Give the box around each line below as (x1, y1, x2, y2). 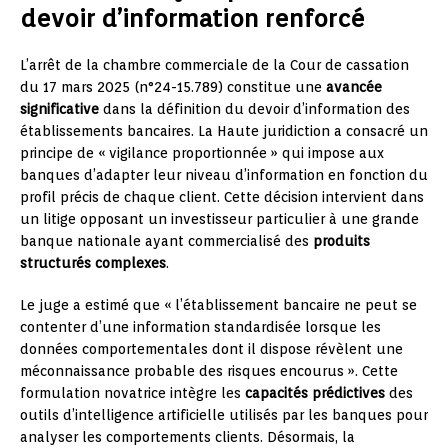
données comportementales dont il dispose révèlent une (20, 340, 403, 357)
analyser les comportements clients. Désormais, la (20, 428, 355, 445)
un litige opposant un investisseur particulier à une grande (20, 210, 419, 227)
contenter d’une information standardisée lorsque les (20, 318, 381, 335)
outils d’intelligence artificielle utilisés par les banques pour (20, 406, 428, 423)
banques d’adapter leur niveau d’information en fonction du (20, 166, 428, 183)
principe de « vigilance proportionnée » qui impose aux (20, 144, 384, 161)
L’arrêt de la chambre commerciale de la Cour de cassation (20, 56, 409, 73)
